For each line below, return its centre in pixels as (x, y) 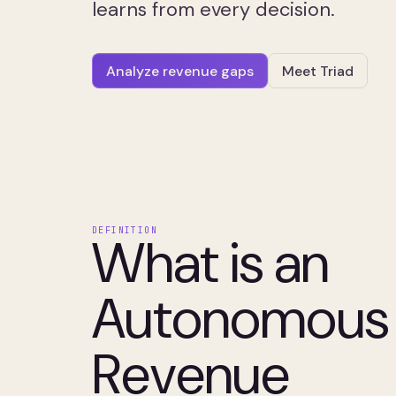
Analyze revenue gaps (180, 71)
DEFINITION (125, 230)
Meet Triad (318, 71)
